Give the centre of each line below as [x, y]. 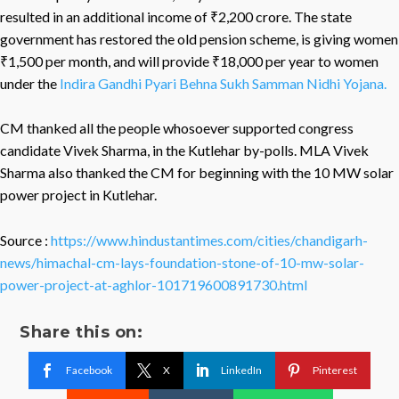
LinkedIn [241, 370]
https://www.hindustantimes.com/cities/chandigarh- [209, 240]
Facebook [89, 370]
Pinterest [335, 370]
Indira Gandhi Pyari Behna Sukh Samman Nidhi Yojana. [223, 83]
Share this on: [81, 332]
